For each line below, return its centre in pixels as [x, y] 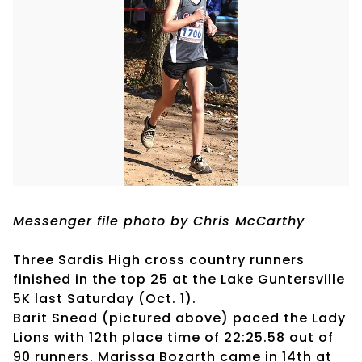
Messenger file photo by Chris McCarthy [159, 221]
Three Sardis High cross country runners [159, 259]
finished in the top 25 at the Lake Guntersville [179, 279]
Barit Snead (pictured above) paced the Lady [179, 318]
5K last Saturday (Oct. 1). [105, 298]
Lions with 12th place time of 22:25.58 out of [173, 337]
